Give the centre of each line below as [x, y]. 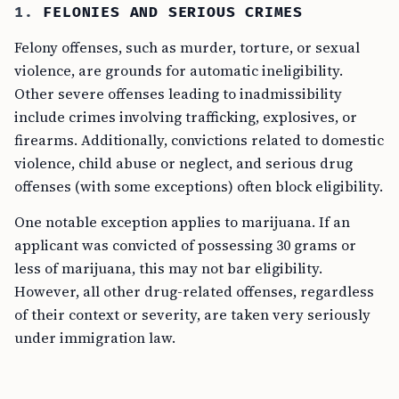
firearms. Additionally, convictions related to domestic [199, 140]
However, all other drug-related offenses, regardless [194, 291]
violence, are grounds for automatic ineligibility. [179, 70]
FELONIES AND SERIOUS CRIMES [173, 12]
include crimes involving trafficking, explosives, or [186, 117]
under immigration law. [95, 338]
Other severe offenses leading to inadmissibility [178, 94]
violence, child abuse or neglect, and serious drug [183, 163]
